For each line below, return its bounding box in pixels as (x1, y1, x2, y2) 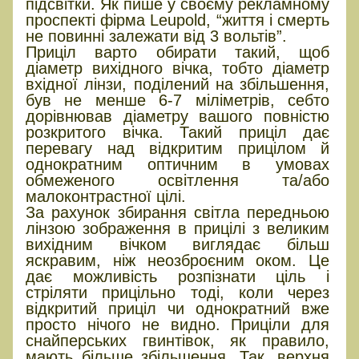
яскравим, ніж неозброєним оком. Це (26, 251, 330, 269)
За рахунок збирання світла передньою (26, 203, 330, 221)
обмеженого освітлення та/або (26, 171, 330, 189)
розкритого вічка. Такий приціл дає (26, 123, 330, 141)
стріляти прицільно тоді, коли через (26, 283, 330, 301)
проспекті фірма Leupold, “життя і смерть (26, 10, 330, 29)
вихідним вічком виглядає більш (26, 235, 330, 253)
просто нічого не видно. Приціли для (26, 315, 330, 333)
